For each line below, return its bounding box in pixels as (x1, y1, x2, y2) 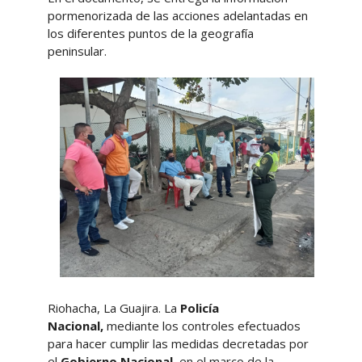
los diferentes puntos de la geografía (47, 25, 254, 41)
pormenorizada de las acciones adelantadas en (47, 7, 308, 23)
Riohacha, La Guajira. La (47, 299, 177, 316)
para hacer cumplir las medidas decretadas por (47, 335, 309, 351)
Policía (176, 299, 219, 316)
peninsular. (47, 43, 107, 59)
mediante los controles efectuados (106, 317, 301, 334)
